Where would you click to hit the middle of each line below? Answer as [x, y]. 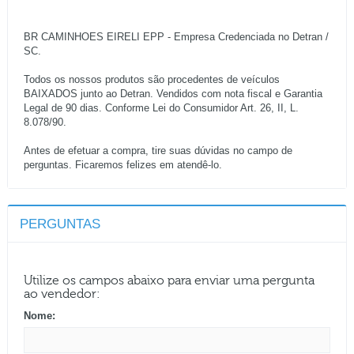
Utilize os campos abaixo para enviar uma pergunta [169, 281]
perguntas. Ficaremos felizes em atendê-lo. [123, 165]
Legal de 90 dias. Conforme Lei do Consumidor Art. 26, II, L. [161, 108]
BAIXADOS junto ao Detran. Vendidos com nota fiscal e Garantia [173, 94]
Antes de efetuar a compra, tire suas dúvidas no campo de [158, 151]
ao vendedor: [62, 294]
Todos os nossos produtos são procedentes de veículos [152, 80]
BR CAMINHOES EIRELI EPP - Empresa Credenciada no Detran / [176, 37]
